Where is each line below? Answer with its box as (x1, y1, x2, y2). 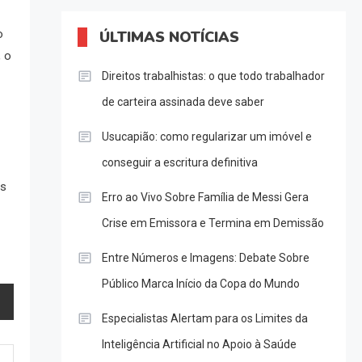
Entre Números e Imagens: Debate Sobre (101, 251, 309, 265)
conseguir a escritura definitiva (101, 156, 258, 170)
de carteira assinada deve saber (101, 95, 264, 109)
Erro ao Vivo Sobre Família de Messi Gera (101, 191, 309, 204)
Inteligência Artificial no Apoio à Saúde (101, 338, 297, 351)
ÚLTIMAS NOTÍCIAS (99, 27, 239, 48)
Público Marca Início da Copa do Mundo (101, 277, 300, 291)
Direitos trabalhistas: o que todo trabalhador (101, 69, 325, 83)
